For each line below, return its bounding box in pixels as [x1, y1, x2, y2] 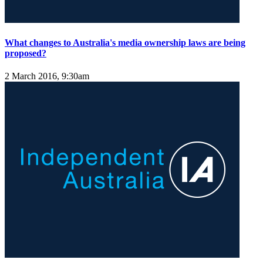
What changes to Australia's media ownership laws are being [5, 37, 245, 48]
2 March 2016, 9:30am [5, 71, 89, 82]
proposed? [5, 48, 46, 58]
